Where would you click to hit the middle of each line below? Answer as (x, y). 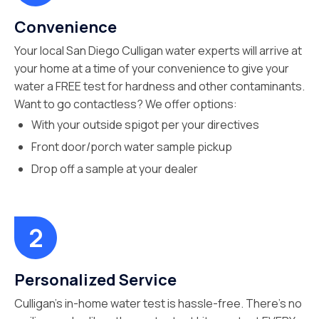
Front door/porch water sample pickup (132, 147)
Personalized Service (95, 280)
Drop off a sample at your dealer (115, 169)
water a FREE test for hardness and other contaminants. (159, 86)
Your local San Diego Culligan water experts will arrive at (158, 51)
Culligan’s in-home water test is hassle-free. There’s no (158, 303)
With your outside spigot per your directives (145, 125)
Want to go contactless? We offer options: (126, 104)
